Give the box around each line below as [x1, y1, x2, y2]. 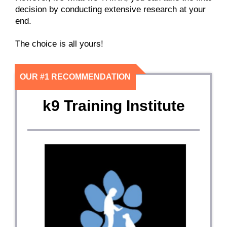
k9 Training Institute [42, 97, 185, 115]
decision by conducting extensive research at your [15, 4, 206, 14]
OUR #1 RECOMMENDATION [20, 72, 131, 82]
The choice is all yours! [15, 39, 103, 49]
